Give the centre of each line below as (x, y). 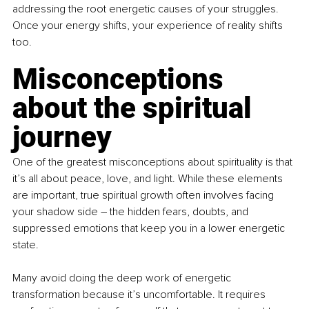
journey (62, 137)
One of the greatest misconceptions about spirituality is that (154, 162)
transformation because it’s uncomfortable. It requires (140, 295)
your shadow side (57, 212)
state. (27, 245)
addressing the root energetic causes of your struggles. (147, 9)
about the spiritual (136, 108)
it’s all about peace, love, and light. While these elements (149, 179)
